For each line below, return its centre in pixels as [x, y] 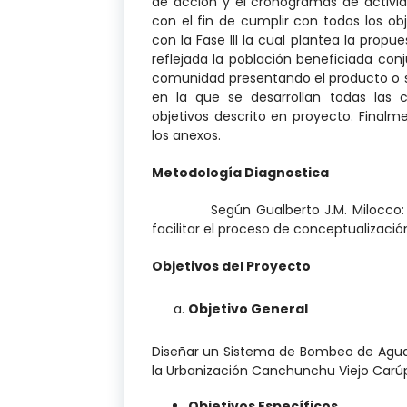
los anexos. [186, 135]
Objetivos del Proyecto [231, 266]
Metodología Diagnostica [240, 172]
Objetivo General [248, 308]
